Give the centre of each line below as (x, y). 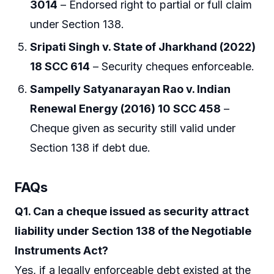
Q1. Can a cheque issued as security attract (132, 211)
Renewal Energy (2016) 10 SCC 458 (126, 109)
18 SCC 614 (60, 66)
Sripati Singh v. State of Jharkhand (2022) (143, 46)
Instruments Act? (61, 250)
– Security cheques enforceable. (172, 66)
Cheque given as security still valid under (133, 128)
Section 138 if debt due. (91, 148)
